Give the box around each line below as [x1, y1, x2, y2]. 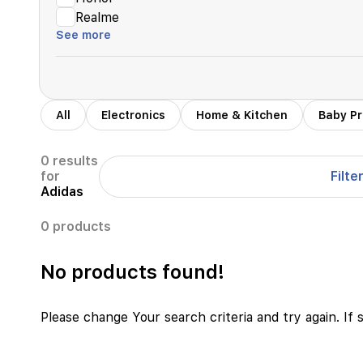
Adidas [41, 184, 83, 199]
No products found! [41, 259, 224, 284]
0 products [41, 219, 111, 234]
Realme [75, 9, 119, 25]
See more [56, 28, 111, 41]
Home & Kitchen [196, 109, 288, 122]
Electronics [101, 109, 165, 122]
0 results [41, 153, 98, 169]
